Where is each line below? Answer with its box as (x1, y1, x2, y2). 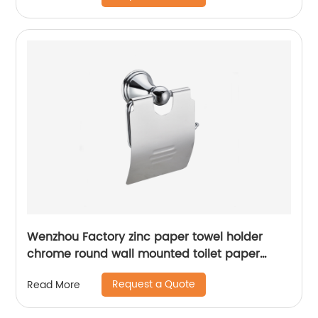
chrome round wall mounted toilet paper (27, 245, 261, 263)
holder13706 (27, 262, 94, 280)
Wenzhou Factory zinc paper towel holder (27, 228, 263, 246)
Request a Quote (112, 276, 196, 292)
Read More (27, 276, 81, 293)
